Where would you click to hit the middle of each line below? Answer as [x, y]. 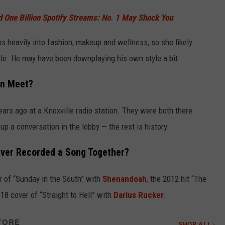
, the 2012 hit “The [177, 179]
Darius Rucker [139, 195]
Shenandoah [125, 179]
